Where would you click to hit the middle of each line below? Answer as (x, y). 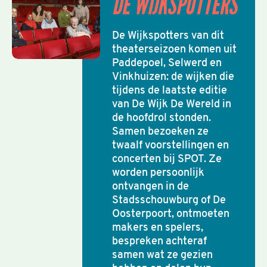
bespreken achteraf (159, 242)
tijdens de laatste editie (170, 91)
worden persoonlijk (158, 173)
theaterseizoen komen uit (174, 50)
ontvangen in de (150, 187)
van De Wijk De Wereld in (172, 105)
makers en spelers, (158, 228)
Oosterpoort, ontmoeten (171, 214)
